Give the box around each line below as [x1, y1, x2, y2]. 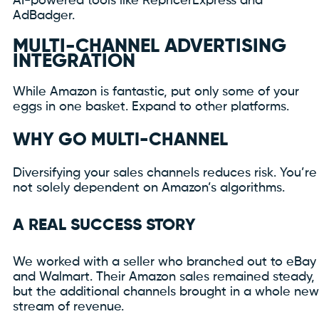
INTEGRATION [13, 52, 135, 72]
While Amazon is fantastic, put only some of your [13, 85, 299, 99]
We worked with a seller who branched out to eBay [13, 256, 316, 269]
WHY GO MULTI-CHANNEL [13, 131, 228, 150]
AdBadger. [13, 9, 75, 22]
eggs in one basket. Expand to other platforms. [13, 100, 289, 114]
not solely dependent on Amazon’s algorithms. [13, 181, 285, 194]
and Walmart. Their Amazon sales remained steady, [13, 271, 315, 284]
